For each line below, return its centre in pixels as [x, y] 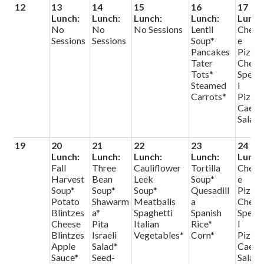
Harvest [68, 179]
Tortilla [206, 168]
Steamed [209, 85]
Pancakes [211, 52]
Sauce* [65, 257]
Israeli [105, 235]
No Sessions [159, 29]
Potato [66, 201]
